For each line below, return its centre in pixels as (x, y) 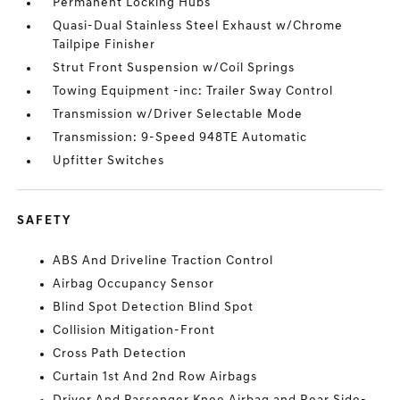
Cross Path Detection (120, 354)
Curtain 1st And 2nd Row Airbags (155, 378)
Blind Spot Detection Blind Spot (154, 308)
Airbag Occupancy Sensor (134, 285)
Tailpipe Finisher (104, 46)
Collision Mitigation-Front (134, 331)
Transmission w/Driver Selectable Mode (178, 115)
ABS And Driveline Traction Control (163, 262)
